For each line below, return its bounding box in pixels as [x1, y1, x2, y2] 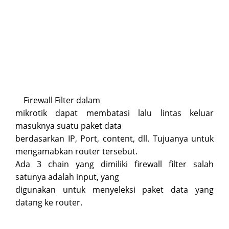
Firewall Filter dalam [24, 94, 100, 106]
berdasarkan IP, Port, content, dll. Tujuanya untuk [15, 132, 214, 144]
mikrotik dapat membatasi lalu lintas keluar [15, 107, 214, 119]
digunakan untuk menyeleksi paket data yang [15, 184, 214, 195]
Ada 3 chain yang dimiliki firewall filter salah [15, 158, 214, 170]
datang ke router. [15, 196, 82, 208]
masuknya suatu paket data [15, 120, 122, 131]
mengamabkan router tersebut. [15, 145, 138, 157]
